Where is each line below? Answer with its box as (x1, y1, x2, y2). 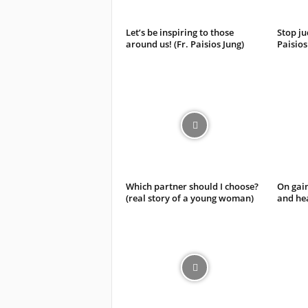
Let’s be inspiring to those (125, 25, 234, 38)
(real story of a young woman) (125, 191, 254, 204)
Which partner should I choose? (125, 179, 258, 192)
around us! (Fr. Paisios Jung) (125, 37, 244, 50)
